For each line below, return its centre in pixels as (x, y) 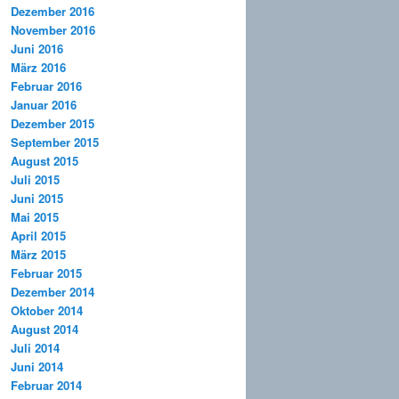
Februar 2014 (46, 386)
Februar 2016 (46, 86)
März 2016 (38, 68)
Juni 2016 (37, 49)
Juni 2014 (37, 367)
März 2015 (38, 255)
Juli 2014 (35, 348)
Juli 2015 (35, 180)
